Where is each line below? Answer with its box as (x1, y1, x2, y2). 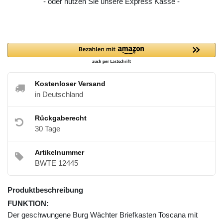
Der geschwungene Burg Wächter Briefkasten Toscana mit (7, 210, 198, 219)
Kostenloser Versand (35, 79, 106, 88)
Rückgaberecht (35, 113, 87, 122)
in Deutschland (35, 90, 83, 99)
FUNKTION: (7, 199, 49, 208)
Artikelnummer (35, 148, 84, 156)
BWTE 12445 (35, 158, 78, 167)
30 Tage (35, 124, 60, 133)
